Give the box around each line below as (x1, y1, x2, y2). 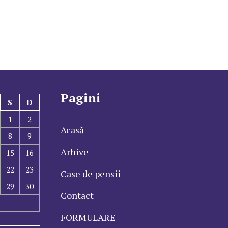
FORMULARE (60, 211, 116, 224)
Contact (60, 189, 94, 202)
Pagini (60, 90, 101, 106)
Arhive (60, 146, 89, 158)
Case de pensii (60, 167, 121, 180)
